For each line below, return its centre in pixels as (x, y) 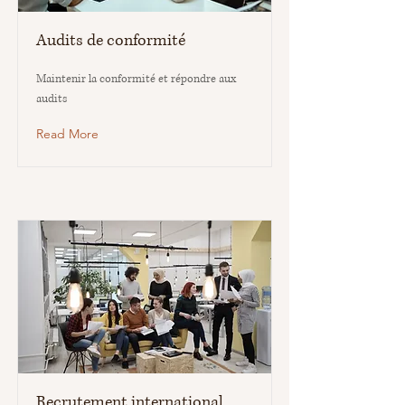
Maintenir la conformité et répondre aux (136, 79)
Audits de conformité (111, 41)
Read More (67, 134)
